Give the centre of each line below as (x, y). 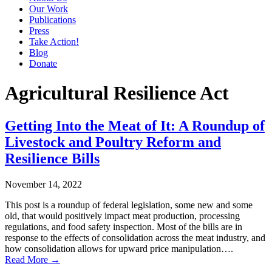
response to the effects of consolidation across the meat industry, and (135, 237)
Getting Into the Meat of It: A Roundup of (135, 125)
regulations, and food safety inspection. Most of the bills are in (124, 226)
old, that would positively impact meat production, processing (122, 216)
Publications (53, 20)
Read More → (32, 259)
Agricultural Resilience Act (117, 93)
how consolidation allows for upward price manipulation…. (119, 248)
